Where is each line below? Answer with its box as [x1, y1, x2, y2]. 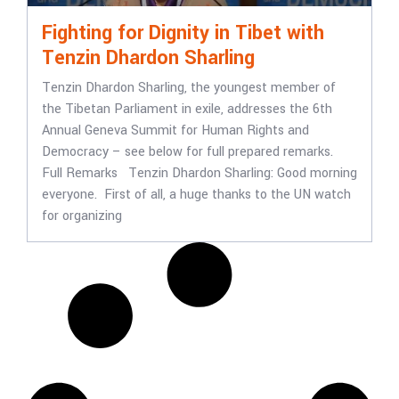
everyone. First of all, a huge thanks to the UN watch [42, 185, 351, 205]
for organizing [42, 207, 122, 226]
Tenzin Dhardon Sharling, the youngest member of [42, 78, 336, 98]
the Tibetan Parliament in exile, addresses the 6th [42, 100, 332, 119]
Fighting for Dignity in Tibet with [42, 19, 324, 48]
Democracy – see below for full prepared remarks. [42, 142, 340, 162]
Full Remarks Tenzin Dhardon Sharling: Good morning [42, 164, 357, 183]
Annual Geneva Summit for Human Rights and [42, 121, 309, 141]
